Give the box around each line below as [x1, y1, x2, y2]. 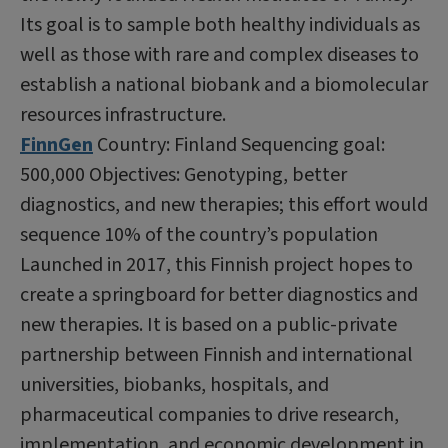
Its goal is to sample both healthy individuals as [20, 10, 420, 39]
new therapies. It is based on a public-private [20, 310, 397, 339]
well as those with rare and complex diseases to [20, 40, 419, 69]
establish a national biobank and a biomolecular [20, 70, 428, 99]
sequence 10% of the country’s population [20, 220, 378, 249]
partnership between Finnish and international [20, 340, 413, 369]
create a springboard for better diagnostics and [20, 280, 418, 309]
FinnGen [20, 130, 93, 159]
